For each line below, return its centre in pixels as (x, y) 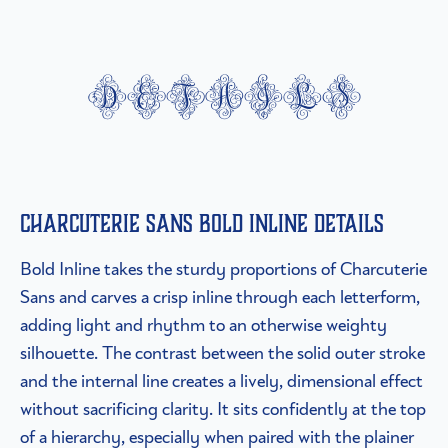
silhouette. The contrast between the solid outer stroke (222, 353)
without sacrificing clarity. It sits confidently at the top (223, 409)
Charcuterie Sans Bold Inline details (202, 224)
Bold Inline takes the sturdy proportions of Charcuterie (223, 269)
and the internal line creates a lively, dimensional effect (221, 381)
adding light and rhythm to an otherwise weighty (203, 325)
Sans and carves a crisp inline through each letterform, (220, 297)
